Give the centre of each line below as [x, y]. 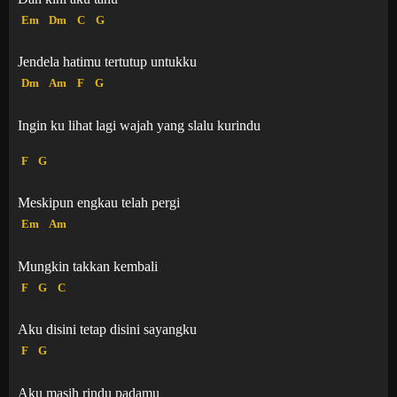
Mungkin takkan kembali [88, 266]
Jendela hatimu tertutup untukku [107, 62]
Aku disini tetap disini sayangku [107, 330]
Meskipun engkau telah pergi [99, 203]
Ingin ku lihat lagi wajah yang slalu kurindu [139, 125]
